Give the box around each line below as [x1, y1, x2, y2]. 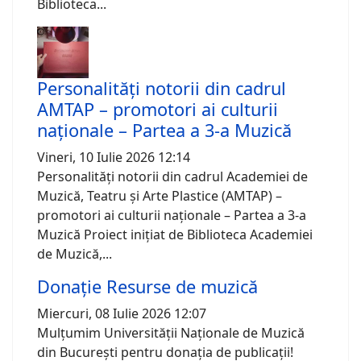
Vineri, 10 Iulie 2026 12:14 [37, 148, 190, 167]
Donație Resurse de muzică [37, 275, 258, 299]
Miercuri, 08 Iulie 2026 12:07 [37, 305, 206, 323]
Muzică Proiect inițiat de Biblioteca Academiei [37, 226, 313, 244]
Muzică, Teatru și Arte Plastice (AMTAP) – [37, 187, 282, 205]
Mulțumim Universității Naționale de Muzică [37, 324, 305, 342]
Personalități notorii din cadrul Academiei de [37, 168, 308, 186]
